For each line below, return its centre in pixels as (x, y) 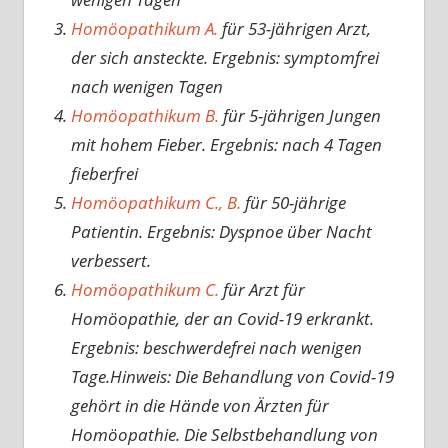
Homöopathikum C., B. (155, 203)
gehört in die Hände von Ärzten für (199, 406)
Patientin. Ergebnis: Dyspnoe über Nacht (221, 232)
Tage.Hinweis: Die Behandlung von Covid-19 (232, 377)
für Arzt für (261, 290)
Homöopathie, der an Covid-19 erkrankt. (222, 319)
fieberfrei (104, 174)
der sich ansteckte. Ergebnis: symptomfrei (224, 58)
